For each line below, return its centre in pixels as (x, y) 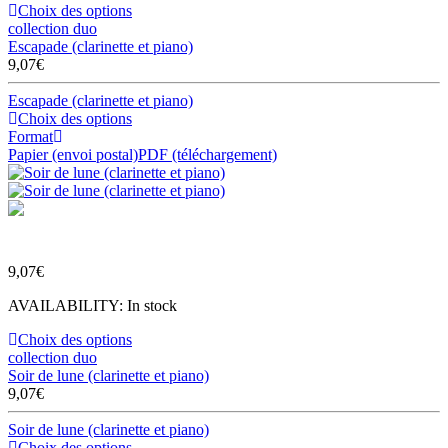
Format (30, 136)
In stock (152, 305)
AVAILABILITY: (67, 305)
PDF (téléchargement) (207, 154)
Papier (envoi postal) (73, 154)
